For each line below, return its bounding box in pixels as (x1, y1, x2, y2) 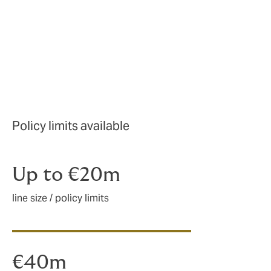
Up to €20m (12, 165, 120, 184)
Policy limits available (12, 117, 129, 134)
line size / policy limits (12, 192, 109, 205)
